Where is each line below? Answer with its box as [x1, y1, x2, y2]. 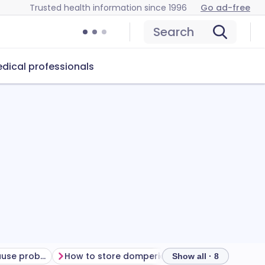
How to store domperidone [64, 250, 182, 262]
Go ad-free [201, 1, 250, 14]
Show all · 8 [172, 251, 219, 261]
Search [153, 24, 194, 40]
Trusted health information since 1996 [30, 1, 187, 14]
